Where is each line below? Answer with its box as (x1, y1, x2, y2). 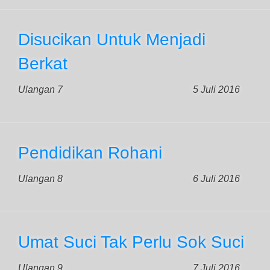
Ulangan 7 (18, 84, 63, 95)
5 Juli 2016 (193, 84, 240, 95)
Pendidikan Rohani (18, 143, 162, 162)
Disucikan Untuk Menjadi (18, 30, 206, 49)
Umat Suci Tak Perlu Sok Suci (18, 233, 244, 251)
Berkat (18, 54, 67, 73)
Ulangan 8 (18, 174, 63, 184)
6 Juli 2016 (193, 174, 240, 184)
